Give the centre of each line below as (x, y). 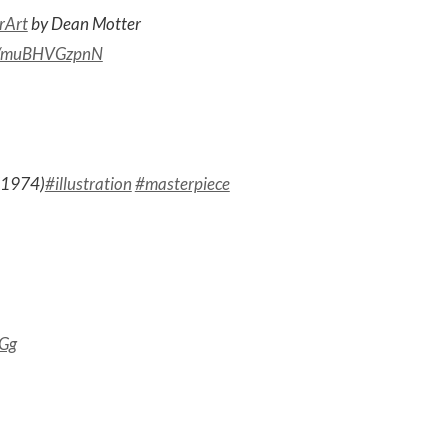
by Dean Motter (84, 23)
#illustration (88, 183)
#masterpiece (182, 183)
